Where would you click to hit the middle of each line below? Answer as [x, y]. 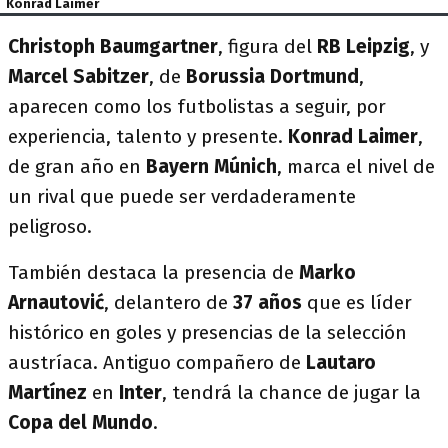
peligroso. [50, 227]
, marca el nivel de [356, 167]
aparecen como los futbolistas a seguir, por [197, 107]
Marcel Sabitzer [78, 77]
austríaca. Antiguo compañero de [157, 363]
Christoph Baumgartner [113, 47]
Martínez [47, 393]
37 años [267, 303]
